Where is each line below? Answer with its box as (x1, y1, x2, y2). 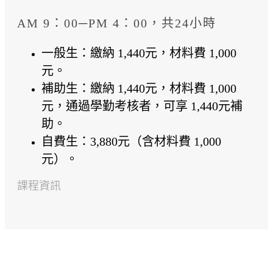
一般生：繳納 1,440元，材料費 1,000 (41, 46, 236, 60)
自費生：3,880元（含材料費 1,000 (41, 135, 221, 148)
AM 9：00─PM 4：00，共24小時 (17, 16, 216, 30)
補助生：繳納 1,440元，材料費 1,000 (41, 82, 236, 95)
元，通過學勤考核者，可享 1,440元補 (41, 99, 243, 113)
